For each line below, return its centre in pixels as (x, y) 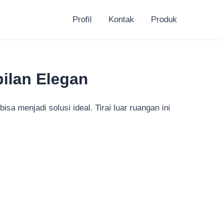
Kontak (121, 19)
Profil (82, 19)
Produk (164, 19)
